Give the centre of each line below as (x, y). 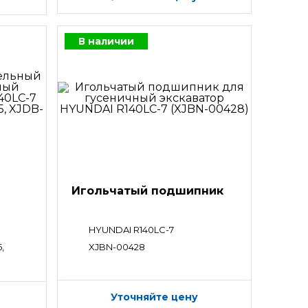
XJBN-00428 (117, 246)
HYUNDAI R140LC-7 (131, 229)
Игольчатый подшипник (147, 190)
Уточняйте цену (154, 297)
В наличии (106, 41)
